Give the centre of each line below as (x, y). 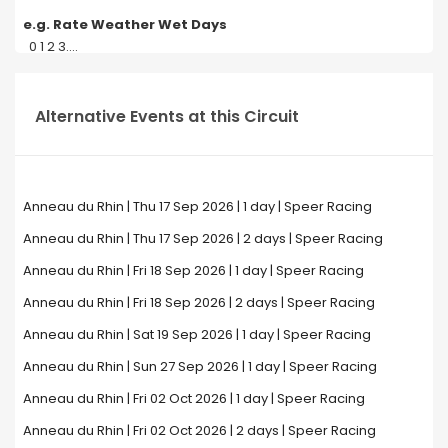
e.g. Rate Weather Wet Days (124, 24)
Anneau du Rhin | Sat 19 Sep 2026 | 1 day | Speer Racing (196, 334)
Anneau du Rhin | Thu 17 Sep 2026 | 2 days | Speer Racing (202, 238)
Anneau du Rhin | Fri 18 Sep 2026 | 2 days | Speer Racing (198, 302)
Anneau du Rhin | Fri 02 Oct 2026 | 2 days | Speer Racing (199, 430)
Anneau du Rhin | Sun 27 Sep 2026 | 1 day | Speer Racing (199, 366)
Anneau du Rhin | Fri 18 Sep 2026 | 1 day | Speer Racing (193, 270)
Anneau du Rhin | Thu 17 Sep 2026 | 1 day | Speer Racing (197, 206)
